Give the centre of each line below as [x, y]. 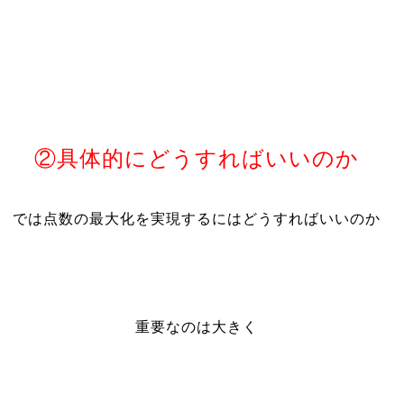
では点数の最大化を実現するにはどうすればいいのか [197, 219]
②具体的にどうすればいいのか [197, 158]
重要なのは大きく [197, 327]
